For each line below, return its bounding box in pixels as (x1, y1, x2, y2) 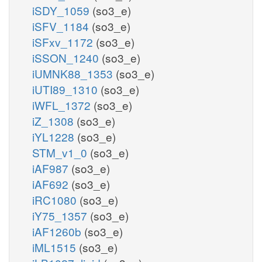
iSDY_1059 (32, 2, 92, 18)
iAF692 (32, 175, 71, 192)
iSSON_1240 (32, 49, 102, 65)
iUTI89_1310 (32, 81, 101, 97)
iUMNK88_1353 (32, 65, 116, 81)
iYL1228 (32, 128, 77, 144)
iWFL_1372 (32, 96, 94, 113)
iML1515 (32, 239, 79, 255)
